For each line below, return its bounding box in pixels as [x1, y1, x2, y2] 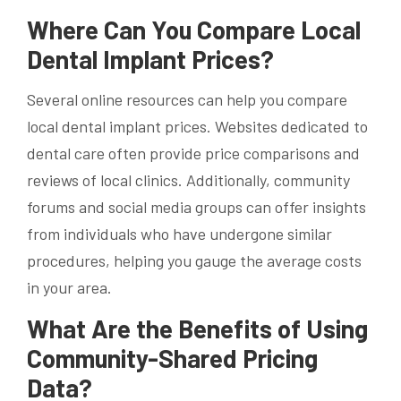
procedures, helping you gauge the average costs [27, 250, 362, 270]
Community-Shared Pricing [27, 342, 318, 373]
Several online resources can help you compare [27, 89, 347, 109]
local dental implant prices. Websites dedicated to [27, 115, 368, 136]
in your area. [27, 277, 112, 297]
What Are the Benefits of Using [27, 312, 368, 344]
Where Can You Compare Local [27, 13, 361, 45]
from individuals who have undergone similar [27, 223, 332, 243]
